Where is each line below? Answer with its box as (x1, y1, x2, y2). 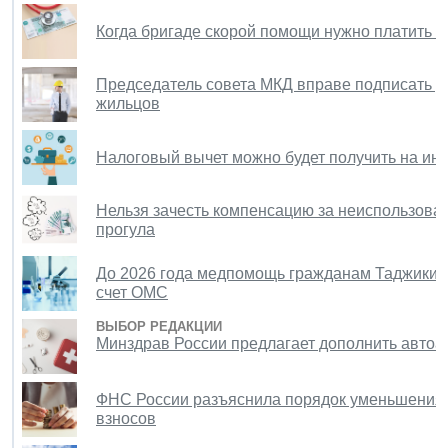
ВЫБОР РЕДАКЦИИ (96, 318, 222, 334)
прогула (96, 220, 155, 238)
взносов (96, 409, 156, 427)
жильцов (96, 94, 160, 112)
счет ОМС (96, 283, 168, 301)
